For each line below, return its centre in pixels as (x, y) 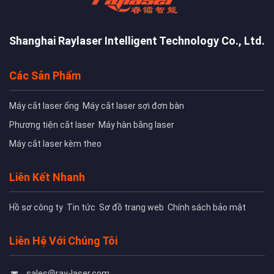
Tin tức (81, 208)
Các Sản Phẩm (45, 76)
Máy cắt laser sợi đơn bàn (133, 106)
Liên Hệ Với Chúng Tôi (63, 241)
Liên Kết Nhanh (47, 177)
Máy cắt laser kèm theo (55, 144)
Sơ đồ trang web (131, 208)
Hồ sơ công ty (36, 208)
